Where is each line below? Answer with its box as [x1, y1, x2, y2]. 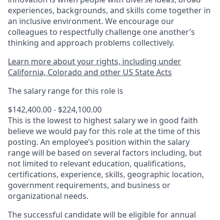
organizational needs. [8, 191, 88, 201]
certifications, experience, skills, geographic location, [8, 169, 204, 180]
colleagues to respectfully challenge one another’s [8, 27, 195, 37]
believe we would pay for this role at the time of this [8, 126, 200, 137]
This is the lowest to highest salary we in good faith [8, 115, 198, 126]
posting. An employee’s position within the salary [8, 137, 190, 147]
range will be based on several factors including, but [8, 147, 202, 158]
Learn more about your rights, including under [8, 56, 181, 67]
